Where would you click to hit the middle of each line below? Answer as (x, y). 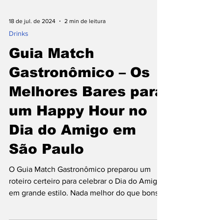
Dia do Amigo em (72, 187)
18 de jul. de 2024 (32, 79)
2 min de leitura (85, 79)
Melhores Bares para (86, 149)
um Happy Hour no (78, 168)
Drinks (19, 91)
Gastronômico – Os (79, 130)
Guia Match (52, 111)
